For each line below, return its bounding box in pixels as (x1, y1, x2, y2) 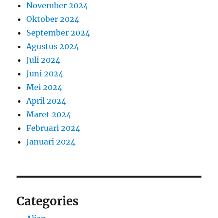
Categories (17, 193, 79, 209)
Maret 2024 (26, 109, 72, 119)
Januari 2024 (26, 136, 76, 146)
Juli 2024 (26, 54, 61, 65)
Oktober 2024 (26, 14, 80, 24)
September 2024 (26, 27, 91, 37)
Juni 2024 (26, 68, 64, 78)
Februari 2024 (26, 123, 81, 133)
